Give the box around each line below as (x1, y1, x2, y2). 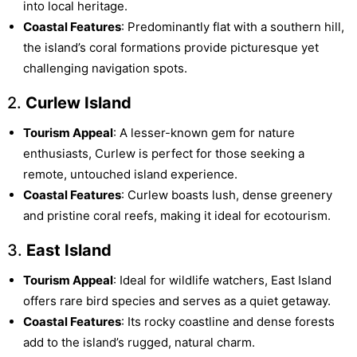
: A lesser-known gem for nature (112, 125, 295, 141)
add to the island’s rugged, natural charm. (22, 335, 255, 351)
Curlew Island (25, 93, 131, 113)
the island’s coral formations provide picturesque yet (22, 40, 319, 56)
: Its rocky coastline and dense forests (120, 314, 335, 330)
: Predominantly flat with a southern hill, (120, 19, 344, 35)
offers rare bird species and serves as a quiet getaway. (22, 293, 331, 309)
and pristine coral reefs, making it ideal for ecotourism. (22, 208, 331, 224)
